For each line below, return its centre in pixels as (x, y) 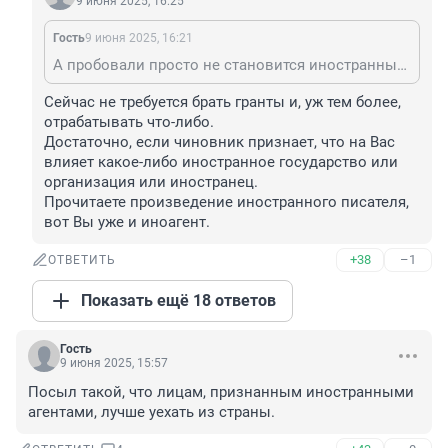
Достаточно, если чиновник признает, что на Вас (219, 142)
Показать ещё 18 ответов (178, 301)
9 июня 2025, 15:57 (114, 363)
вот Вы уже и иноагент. (127, 222)
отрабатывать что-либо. (129, 122)
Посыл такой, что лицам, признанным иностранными (221, 392)
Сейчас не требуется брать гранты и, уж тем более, (222, 102)
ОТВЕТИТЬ (82, 260)
